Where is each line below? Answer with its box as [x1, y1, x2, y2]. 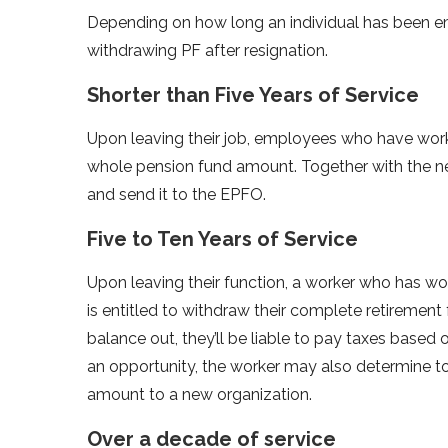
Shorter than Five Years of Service [87, 82, 419, 107]
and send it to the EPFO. [87, 184, 266, 204]
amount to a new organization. [87, 384, 312, 404]
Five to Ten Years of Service [87, 226, 358, 251]
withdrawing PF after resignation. [87, 40, 332, 60]
